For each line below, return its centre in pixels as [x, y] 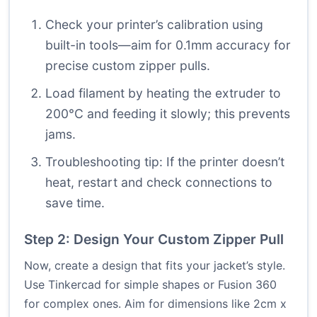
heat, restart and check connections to [159, 183]
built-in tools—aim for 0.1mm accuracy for [168, 45]
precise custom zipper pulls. [128, 66]
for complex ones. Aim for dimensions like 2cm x [155, 304]
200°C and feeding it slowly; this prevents [168, 114]
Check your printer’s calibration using [154, 25]
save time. [75, 203]
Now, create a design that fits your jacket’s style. [155, 266]
